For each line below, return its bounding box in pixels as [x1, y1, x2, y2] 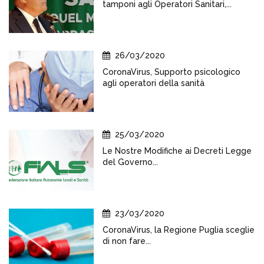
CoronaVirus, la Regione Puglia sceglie [103, 225, 255, 235]
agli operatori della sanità [103, 78, 204, 88]
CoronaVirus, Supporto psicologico [103, 67, 240, 77]
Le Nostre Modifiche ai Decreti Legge [103, 146, 252, 156]
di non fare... [103, 236, 151, 246]
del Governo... [103, 157, 158, 167]
